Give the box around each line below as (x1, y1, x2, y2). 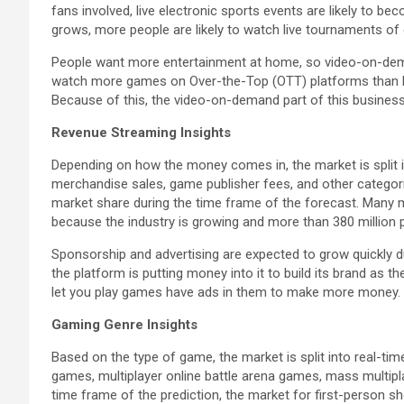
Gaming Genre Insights (51, 316, 197, 333)
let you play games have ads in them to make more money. (51, 283, 400, 300)
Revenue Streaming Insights (51, 124, 231, 141)
